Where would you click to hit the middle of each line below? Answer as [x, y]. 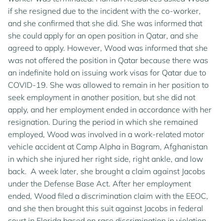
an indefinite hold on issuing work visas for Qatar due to [107, 73]
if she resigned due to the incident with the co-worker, [104, 11]
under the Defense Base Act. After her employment [99, 184]
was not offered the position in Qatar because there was [108, 60]
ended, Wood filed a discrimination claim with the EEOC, [108, 196]
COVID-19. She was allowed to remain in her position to [108, 85]
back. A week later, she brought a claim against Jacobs [107, 171]
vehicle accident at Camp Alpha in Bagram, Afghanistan [108, 147]
